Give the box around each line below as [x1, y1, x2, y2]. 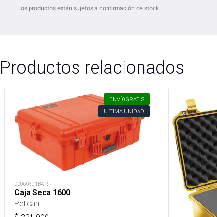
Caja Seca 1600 [15, 187, 70, 197]
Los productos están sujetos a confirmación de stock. [17, 4, 161, 12]
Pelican [15, 198, 39, 208]
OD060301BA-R [15, 180, 48, 187]
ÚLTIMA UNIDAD [104, 108, 144, 115]
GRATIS [125, 96, 144, 103]
